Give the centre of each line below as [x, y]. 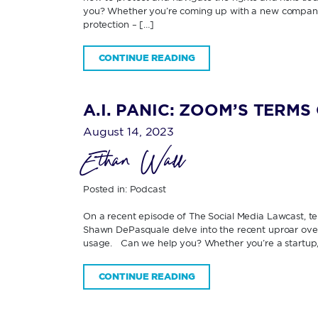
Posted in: [106, 188]
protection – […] [119, 24]
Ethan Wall [134, 164]
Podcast [148, 188]
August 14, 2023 [129, 131]
